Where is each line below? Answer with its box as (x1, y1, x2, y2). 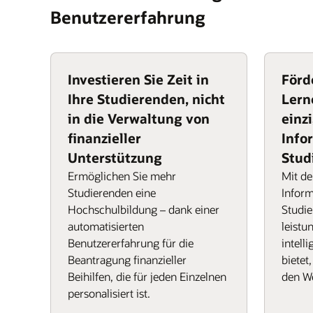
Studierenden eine (68, 185, 156, 200)
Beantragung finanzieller (68, 252, 187, 267)
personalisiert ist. (68, 286, 150, 300)
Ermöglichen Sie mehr (68, 168, 176, 183)
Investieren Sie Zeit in (68, 71, 209, 88)
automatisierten (68, 219, 144, 233)
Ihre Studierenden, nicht (68, 90, 225, 108)
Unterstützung (68, 149, 162, 166)
